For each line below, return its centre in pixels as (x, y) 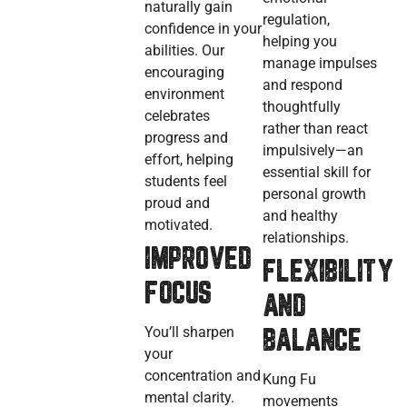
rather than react (315, 129)
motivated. (179, 225)
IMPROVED (198, 261)
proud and (178, 203)
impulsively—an (313, 151)
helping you (299, 42)
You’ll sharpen (190, 333)
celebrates (178, 116)
